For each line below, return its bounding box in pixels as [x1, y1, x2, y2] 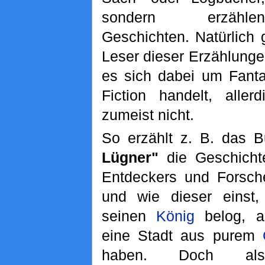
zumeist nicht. [101, 106, 194, 123]
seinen [101, 208, 157, 225]
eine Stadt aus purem [101, 227, 263, 244]
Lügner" [101, 149, 159, 166]
